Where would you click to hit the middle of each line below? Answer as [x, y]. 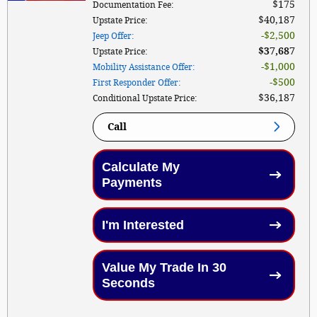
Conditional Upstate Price [144, 98]
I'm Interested [143, 225]
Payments [132, 182]
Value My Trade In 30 [164, 267]
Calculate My [140, 167]
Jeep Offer [112, 36]
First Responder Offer [136, 82]
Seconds [128, 283]
